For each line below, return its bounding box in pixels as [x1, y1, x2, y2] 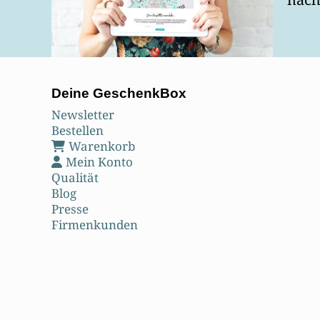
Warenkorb [69, 138, 135, 155]
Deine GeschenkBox [51, 86, 186, 101]
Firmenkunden [51, 216, 138, 234]
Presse [51, 201, 89, 218]
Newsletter [51, 106, 114, 124]
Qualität [51, 169, 99, 186]
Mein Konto [66, 154, 133, 171]
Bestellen [51, 122, 104, 139]
